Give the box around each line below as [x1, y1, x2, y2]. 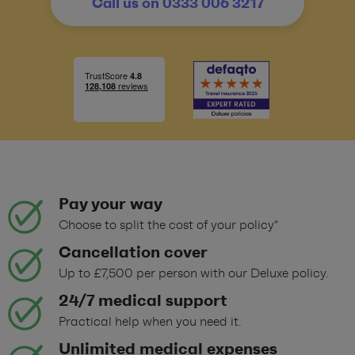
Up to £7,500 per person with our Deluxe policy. [59, 265, 328, 281]
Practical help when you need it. [59, 314, 241, 330]
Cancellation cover [59, 242, 208, 262]
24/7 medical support [59, 290, 227, 311]
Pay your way [59, 193, 162, 214]
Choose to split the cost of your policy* [59, 217, 278, 233]
